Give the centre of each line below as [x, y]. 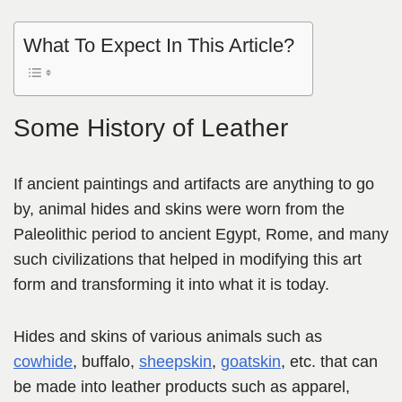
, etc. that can [329, 362]
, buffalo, [106, 362]
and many [351, 235]
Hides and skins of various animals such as [168, 337]
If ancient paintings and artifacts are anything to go [194, 184]
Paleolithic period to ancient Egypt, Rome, [163, 235]
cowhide [43, 362]
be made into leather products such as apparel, [182, 387]
